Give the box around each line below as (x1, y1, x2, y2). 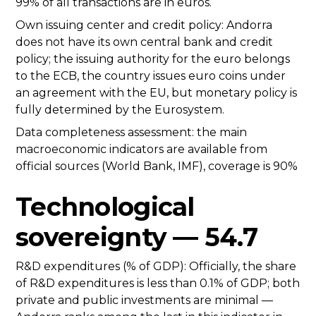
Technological (16, 191, 195, 223)
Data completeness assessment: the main (16, 126, 247, 140)
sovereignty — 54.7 (16, 221, 258, 253)
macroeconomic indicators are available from (16, 142, 267, 157)
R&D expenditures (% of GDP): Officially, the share (16, 260, 296, 274)
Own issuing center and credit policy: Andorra (16, 18, 272, 32)
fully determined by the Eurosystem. (16, 103, 224, 117)
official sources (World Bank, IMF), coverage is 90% (16, 159, 298, 174)
